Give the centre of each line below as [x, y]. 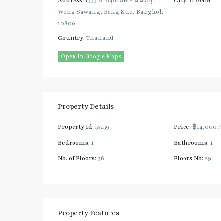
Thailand [99, 38]
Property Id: [76, 127]
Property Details [86, 107]
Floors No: [188, 159]
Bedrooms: [74, 143]
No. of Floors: [77, 159]
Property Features [89, 213]
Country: [71, 38]
